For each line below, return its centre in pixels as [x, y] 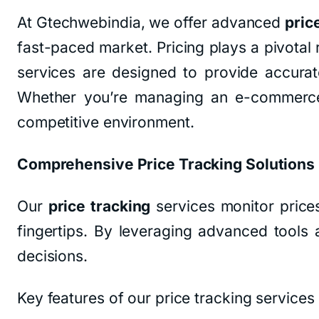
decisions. [52, 256]
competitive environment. [106, 122]
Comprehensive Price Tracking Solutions [166, 164]
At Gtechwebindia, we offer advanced [151, 23]
